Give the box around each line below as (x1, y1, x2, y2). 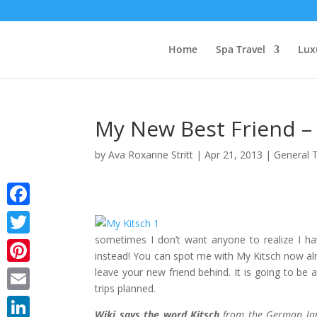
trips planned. (95, 282, 156, 295)
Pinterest (7, 266, 48, 279)
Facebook (7, 209, 52, 223)
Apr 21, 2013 (204, 148, 263, 161)
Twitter (7, 238, 40, 251)
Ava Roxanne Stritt (108, 148, 194, 161)
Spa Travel (216, 42, 265, 57)
